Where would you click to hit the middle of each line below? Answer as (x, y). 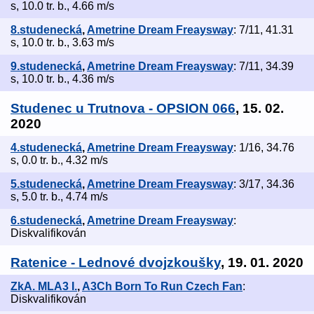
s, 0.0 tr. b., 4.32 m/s (59, 161)
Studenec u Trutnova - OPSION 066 (123, 109)
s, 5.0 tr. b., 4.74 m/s (59, 197)
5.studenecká (46, 184)
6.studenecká (46, 221)
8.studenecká (46, 30)
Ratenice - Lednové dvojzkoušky (116, 263)
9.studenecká (46, 67)
